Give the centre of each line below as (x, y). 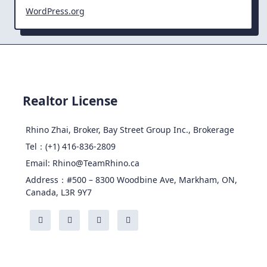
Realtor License (70, 101)
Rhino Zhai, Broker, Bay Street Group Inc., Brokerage (130, 130)
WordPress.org (55, 11)
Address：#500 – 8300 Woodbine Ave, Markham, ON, (132, 180)
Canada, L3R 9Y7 (59, 193)
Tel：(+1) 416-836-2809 (71, 147)
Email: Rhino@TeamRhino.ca (83, 163)
